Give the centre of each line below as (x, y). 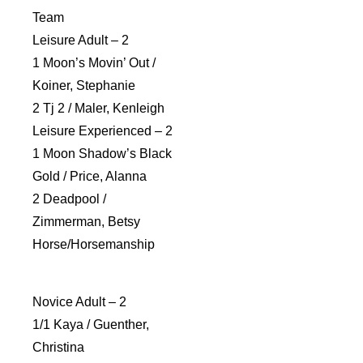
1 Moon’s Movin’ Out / (94, 63)
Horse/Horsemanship (94, 245)
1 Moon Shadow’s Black (102, 154)
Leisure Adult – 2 (81, 41)
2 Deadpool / (69, 199)
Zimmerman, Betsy (86, 222)
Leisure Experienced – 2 (102, 131)
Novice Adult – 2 (79, 301)
